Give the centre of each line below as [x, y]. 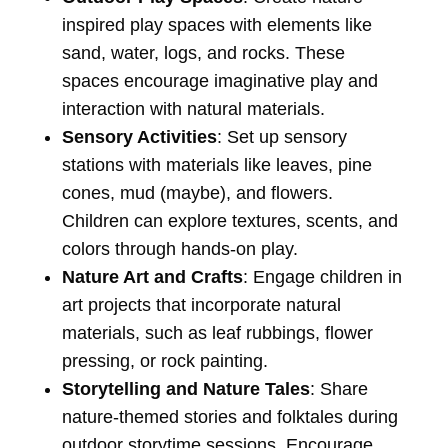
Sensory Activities [139, 137]
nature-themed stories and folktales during [229, 417]
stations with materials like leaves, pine [216, 165]
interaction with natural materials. [193, 109]
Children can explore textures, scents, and [229, 221]
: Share [338, 389]
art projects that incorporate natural [201, 305]
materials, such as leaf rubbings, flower [217, 333]
